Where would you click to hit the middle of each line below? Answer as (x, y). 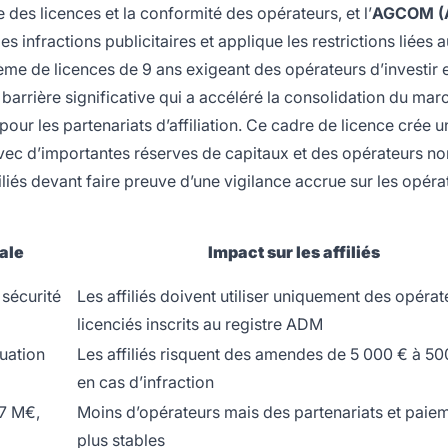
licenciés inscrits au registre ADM (200, 324)
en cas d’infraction (145, 382)
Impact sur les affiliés (294, 252)
